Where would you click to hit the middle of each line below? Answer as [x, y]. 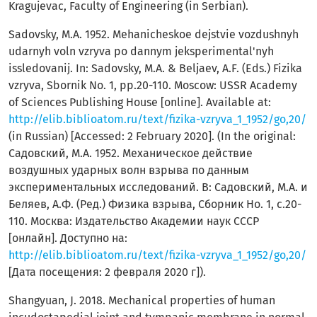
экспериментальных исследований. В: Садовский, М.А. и [158, 187]
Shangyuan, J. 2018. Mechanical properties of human [142, 300]
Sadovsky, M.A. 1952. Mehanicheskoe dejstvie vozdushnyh [154, 34]
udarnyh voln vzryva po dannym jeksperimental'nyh [141, 51]
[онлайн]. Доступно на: [68, 238]
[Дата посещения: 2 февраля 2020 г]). [107, 272]
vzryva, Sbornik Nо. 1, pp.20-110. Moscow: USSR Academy [153, 85]
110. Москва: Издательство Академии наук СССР [134, 221]
